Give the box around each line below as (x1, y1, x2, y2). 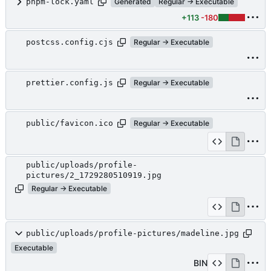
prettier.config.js (26, 78, 113, 88)
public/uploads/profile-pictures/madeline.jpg (26, 229, 239, 238)
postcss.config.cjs (26, 38, 113, 47)
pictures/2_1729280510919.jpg (26, 170, 162, 180)
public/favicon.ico (26, 119, 113, 128)
